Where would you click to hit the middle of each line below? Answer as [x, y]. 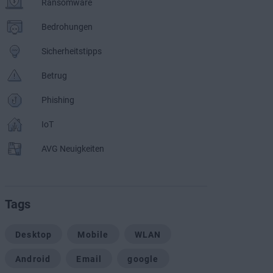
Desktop [34, 235]
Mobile [93, 235]
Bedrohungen [67, 27]
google [143, 259]
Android [33, 259]
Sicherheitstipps [72, 51]
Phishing [58, 100]
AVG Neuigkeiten [73, 149]
